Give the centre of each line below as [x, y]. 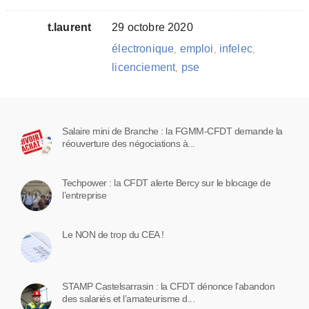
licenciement [144, 67]
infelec [236, 48]
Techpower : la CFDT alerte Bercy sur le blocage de [166, 182]
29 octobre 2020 [152, 27]
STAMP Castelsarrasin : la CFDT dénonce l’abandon [168, 286]
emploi [197, 48]
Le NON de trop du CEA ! [113, 234]
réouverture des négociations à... [129, 143]
